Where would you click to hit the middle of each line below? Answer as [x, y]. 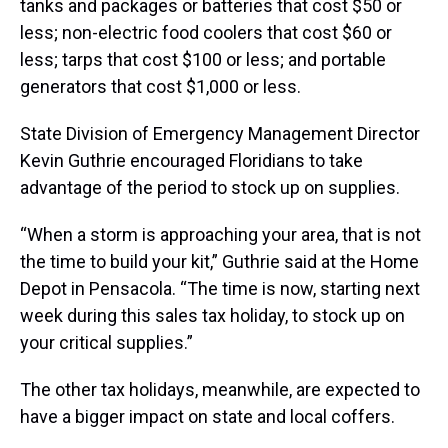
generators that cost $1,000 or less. [160, 87]
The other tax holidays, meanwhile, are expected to [220, 390]
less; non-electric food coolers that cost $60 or [206, 33]
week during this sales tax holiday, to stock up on [212, 316]
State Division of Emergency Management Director [220, 134]
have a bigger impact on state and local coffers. [207, 417]
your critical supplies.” [106, 343]
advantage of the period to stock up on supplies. [210, 188]
